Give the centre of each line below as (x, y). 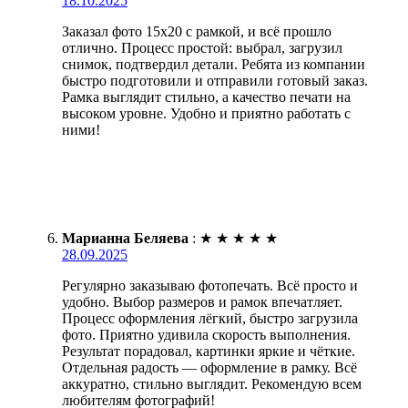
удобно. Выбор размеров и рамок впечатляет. (202, 301)
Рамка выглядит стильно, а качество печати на (206, 97)
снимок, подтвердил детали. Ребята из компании (214, 64)
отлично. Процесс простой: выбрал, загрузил (202, 47)
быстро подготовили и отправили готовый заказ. (215, 80)
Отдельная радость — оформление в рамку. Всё (209, 367)
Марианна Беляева (125, 238)
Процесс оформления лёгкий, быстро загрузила (210, 318)
